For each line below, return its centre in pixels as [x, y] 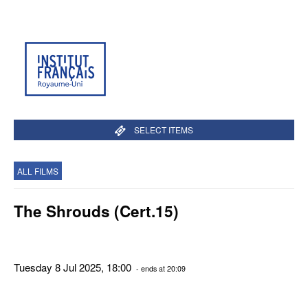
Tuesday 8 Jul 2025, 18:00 [74, 267]
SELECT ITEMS [163, 130]
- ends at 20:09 [160, 268]
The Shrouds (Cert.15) [96, 211]
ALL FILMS [38, 171]
